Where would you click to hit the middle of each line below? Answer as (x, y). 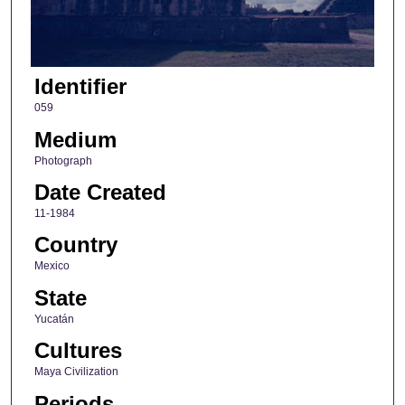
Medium (75, 139)
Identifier (80, 87)
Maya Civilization (76, 372)
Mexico (52, 266)
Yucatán (54, 319)
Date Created (100, 193)
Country (75, 245)
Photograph (63, 160)
